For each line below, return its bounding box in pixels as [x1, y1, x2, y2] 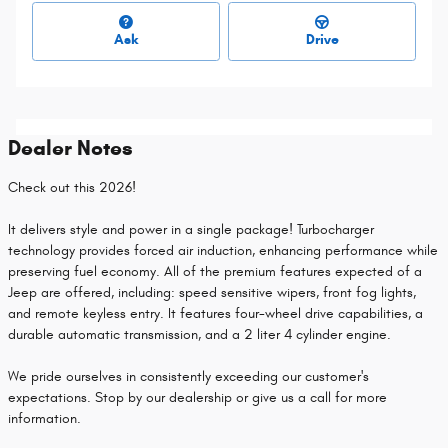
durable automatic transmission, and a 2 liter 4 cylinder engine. [8, 325, 391, 343]
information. [8, 409, 81, 427]
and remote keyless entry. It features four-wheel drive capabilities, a [8, 304, 423, 322]
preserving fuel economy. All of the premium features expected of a [8, 262, 422, 280]
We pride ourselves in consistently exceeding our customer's [8, 367, 369, 385]
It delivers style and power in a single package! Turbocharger [8, 220, 374, 238]
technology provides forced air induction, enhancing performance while [8, 241, 438, 259]
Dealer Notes [8, 134, 133, 161]
